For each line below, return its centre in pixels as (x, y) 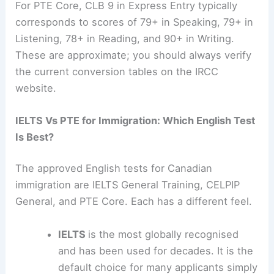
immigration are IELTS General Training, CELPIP (128, 185)
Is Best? (35, 137)
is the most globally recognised (163, 234)
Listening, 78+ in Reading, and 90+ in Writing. (125, 38)
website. (36, 88)
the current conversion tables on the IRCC (117, 71)
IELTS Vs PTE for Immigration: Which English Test (135, 120)
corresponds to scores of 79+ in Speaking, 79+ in (135, 22)
